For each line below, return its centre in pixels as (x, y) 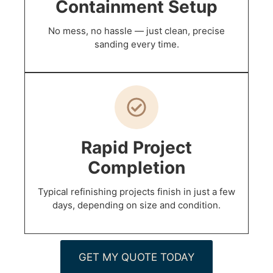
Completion (136, 168)
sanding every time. (136, 44)
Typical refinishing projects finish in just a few (136, 192)
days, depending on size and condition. (136, 205)
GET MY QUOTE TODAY (136, 257)
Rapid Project (136, 148)
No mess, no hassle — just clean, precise (136, 31)
